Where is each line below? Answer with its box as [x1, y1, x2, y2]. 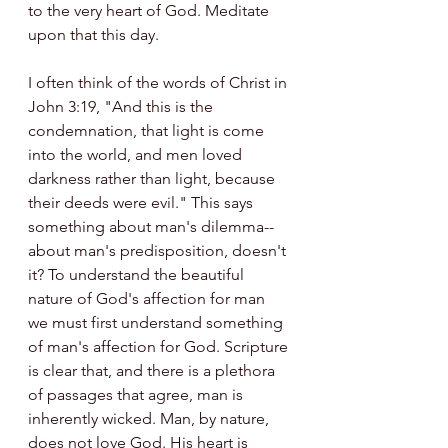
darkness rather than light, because [28, 168, 279, 188]
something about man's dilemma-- [28, 216, 274, 236]
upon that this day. [28, 24, 159, 44]
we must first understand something [28, 312, 287, 332]
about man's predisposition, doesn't [28, 240, 290, 260]
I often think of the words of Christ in [28, 72, 291, 92]
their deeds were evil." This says [28, 192, 257, 212]
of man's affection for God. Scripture [28, 336, 292, 356]
